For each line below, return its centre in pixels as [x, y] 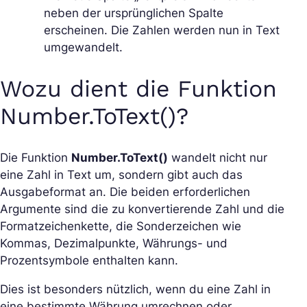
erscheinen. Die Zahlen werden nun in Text [162, 30]
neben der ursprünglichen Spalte [134, 13]
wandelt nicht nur [218, 158]
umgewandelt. [83, 47]
